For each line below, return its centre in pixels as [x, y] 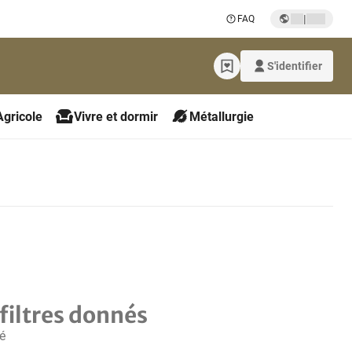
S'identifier [295, 66]
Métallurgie [222, 116]
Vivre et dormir [116, 116]
